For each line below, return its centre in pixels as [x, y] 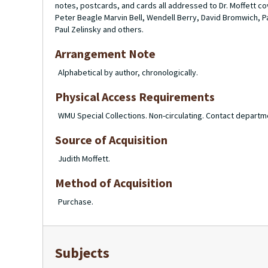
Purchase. [76, 202]
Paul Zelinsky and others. [99, 29]
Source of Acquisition [111, 140]
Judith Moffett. [84, 159]
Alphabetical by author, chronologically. [128, 72]
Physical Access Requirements [135, 97]
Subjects [82, 253]
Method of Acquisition [114, 183]
